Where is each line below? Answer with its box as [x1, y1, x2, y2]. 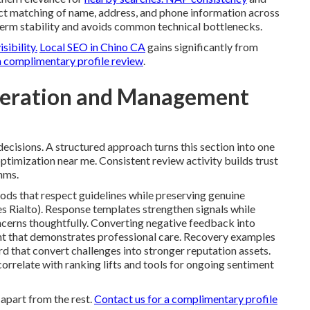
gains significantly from [145, 40, 258, 53]
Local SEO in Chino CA [39, 40, 145, 53]
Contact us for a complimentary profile [94, 292, 277, 305]
